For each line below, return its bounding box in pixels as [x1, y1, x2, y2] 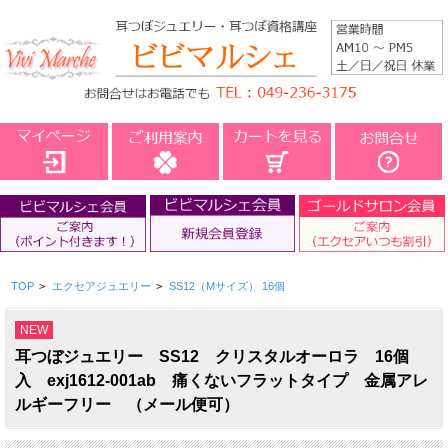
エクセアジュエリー [51, 280, 151, 293]
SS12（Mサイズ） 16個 [168, 280, 285, 293]
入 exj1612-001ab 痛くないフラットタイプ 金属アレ [15, 372, 428, 390]
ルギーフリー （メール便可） [15, 396, 239, 414]
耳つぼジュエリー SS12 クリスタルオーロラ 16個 [15, 348, 409, 366]
